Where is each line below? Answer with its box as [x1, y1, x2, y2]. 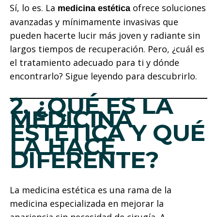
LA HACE [10, 132, 116, 160]
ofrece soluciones [130, 1, 206, 14]
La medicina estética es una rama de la [10, 184, 171, 196]
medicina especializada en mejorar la [10, 197, 164, 209]
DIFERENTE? [10, 146, 159, 174]
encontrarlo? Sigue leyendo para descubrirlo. [10, 70, 197, 82]
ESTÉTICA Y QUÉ [10, 119, 205, 147]
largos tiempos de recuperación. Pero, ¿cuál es [10, 43, 204, 55]
